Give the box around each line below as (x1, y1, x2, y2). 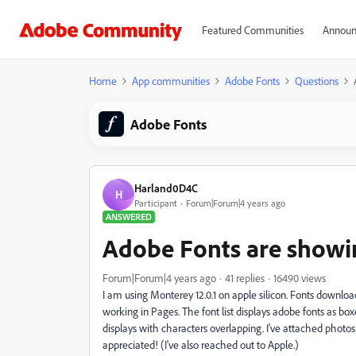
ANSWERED (106, 211, 152, 222)
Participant (134, 196, 177, 209)
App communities (132, 74, 210, 87)
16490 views (273, 271, 326, 284)
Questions (295, 74, 339, 87)
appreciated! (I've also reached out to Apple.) (103, 338, 299, 351)
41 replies (225, 271, 265, 284)
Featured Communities (201, 23, 304, 37)
